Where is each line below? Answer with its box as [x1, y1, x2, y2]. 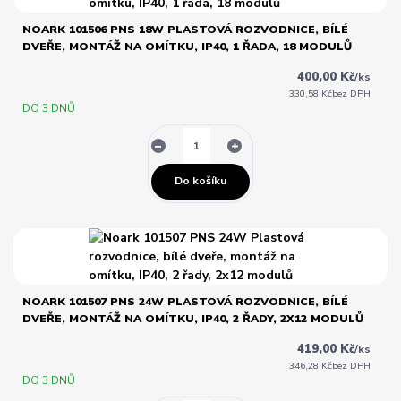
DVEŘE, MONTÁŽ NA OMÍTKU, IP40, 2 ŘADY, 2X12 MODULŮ [21, 311, 363, 326]
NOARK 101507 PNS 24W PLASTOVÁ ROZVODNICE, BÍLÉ [21, 294, 348, 309]
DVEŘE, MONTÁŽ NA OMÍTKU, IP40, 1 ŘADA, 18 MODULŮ [21, 39, 352, 55]
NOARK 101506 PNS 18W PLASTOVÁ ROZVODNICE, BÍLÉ [21, 22, 348, 38]
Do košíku [174, 174, 226, 189]
